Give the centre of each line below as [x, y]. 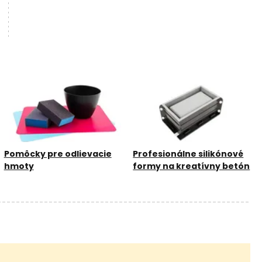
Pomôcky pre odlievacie [58, 154]
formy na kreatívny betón [192, 166]
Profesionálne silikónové [188, 154]
